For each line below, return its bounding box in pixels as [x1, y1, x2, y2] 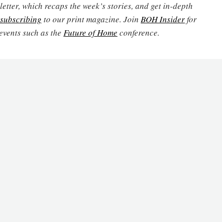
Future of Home [63, 27, 117, 38]
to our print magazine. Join [42, 13, 141, 25]
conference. [117, 27, 160, 38]
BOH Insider [141, 13, 185, 25]
